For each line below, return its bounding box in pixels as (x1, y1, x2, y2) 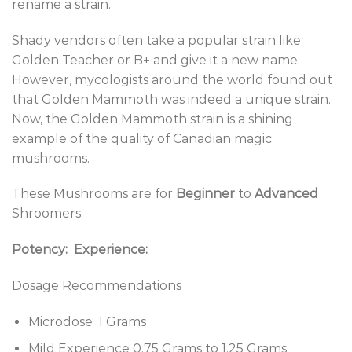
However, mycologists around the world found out (12, 71, 332, 87)
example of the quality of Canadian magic (12, 130, 272, 146)
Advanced (255, 186, 318, 202)
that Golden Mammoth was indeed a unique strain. (12, 91, 331, 107)
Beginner (176, 186, 235, 202)
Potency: (12, 242, 68, 258)
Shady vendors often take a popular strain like (12, 32, 301, 48)
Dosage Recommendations (12, 278, 181, 294)
